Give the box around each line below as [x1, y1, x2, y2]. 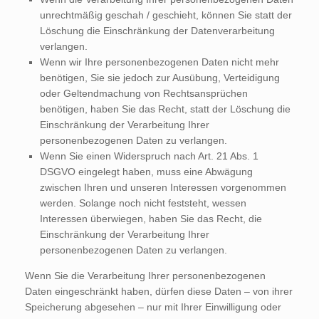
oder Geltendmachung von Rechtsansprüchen [40, 88, 248, 100]
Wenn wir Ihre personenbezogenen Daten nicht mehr [40, 56, 279, 68]
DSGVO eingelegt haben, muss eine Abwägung [40, 166, 253, 178]
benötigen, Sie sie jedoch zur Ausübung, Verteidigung [40, 72, 280, 84]
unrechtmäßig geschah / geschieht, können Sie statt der [40, 9, 292, 21]
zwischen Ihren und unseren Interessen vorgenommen [40, 182, 286, 194]
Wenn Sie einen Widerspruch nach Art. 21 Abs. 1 [40, 150, 258, 162]
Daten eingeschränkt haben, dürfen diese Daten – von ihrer [25, 286, 293, 298]
